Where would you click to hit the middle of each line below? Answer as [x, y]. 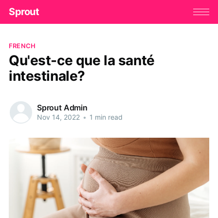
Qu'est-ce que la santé [82, 60]
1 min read [105, 117]
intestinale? [47, 76]
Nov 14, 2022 [58, 117]
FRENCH [22, 45]
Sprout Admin [62, 108]
